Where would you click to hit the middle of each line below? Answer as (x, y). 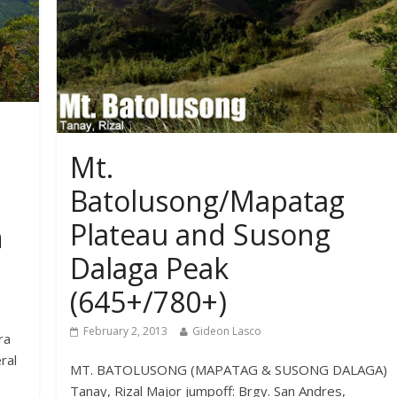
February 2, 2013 (126, 331)
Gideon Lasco (227, 331)
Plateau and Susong (201, 235)
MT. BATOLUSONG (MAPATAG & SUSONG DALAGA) (229, 370)
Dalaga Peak (150, 269)
